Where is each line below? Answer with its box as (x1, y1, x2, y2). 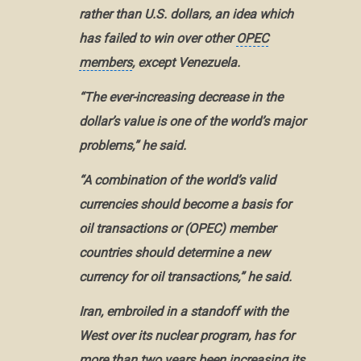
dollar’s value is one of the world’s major (78, 114, 305, 130)
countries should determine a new (78, 245, 270, 261)
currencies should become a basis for (78, 197, 291, 213)
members (78, 55, 132, 71)
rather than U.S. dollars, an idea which (78, 6, 293, 23)
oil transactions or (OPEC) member (78, 221, 276, 237)
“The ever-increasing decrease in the (78, 89, 283, 106)
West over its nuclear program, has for (78, 327, 294, 343)
